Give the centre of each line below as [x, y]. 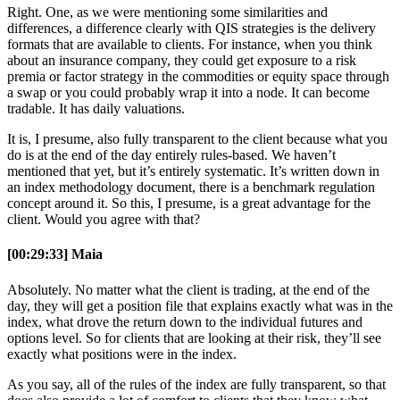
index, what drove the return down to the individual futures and [185, 321]
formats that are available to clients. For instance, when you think [190, 45]
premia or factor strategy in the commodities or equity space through [198, 77]
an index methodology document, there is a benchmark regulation [191, 187]
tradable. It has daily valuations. [96, 109]
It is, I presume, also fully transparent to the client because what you [197, 139]
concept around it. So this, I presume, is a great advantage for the [189, 204]
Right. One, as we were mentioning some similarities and [167, 12]
